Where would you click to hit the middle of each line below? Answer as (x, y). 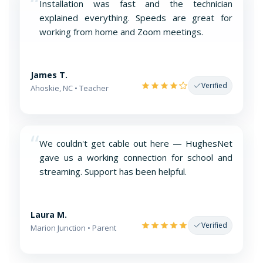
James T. (49, 75)
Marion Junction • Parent (73, 227)
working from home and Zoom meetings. (121, 31)
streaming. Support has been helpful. (113, 171)
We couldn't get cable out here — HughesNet (136, 143)
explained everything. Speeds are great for (136, 17)
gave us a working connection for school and (136, 157)
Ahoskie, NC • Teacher (70, 88)
